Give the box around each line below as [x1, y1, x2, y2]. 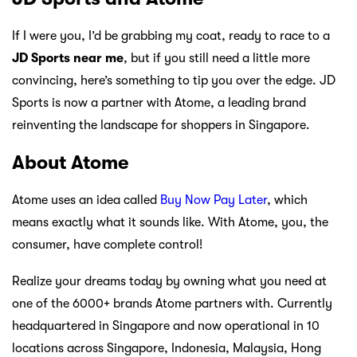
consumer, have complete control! [12, 237, 202, 252]
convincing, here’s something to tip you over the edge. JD [12, 73, 335, 88]
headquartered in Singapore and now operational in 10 [12, 318, 320, 333]
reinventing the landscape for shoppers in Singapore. [12, 118, 310, 133]
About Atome [12, 151, 128, 174]
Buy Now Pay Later [160, 192, 267, 207]
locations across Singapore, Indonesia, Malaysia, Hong [12, 340, 321, 355]
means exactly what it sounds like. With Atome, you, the [12, 214, 328, 229]
